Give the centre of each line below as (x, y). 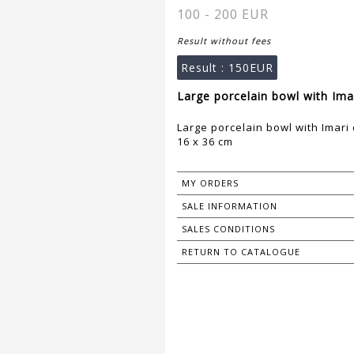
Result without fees (224, 41)
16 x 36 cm (205, 142)
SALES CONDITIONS (228, 229)
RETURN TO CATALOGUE (241, 252)
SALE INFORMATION (230, 206)
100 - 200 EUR (223, 15)
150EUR (251, 68)
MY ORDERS (210, 183)
